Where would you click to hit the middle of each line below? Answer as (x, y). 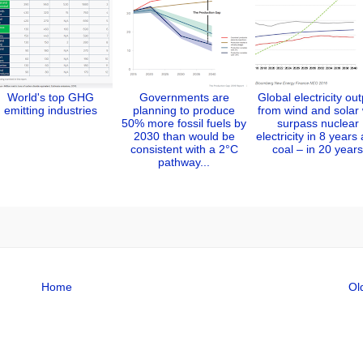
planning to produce (184, 110)
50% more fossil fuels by (184, 123)
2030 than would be (184, 136)
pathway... (184, 162)
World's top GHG (50, 97)
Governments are (184, 97)
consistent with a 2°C (184, 149)
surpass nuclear (318, 123)
